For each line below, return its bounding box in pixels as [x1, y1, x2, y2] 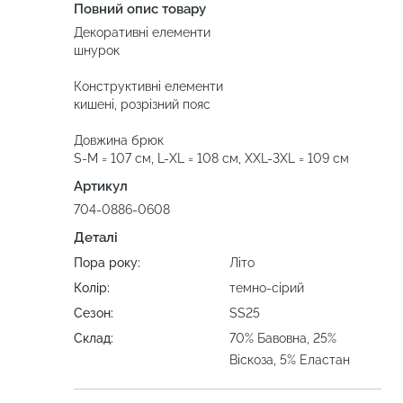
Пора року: [74, 255, 140, 271]
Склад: [74, 331, 113, 346]
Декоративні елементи [74, 25, 210, 40]
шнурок [74, 43, 120, 58]
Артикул [74, 178, 128, 195]
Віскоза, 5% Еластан [229, 353, 350, 368]
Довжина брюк [74, 133, 164, 148]
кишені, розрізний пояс [74, 97, 210, 112]
